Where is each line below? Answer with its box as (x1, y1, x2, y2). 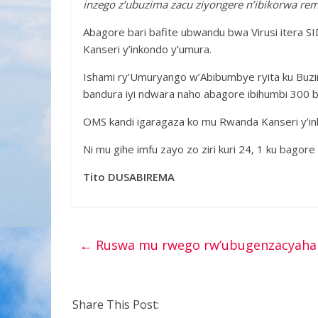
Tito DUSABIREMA (83, 169, 175, 184)
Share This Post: (72, 296, 159, 312)
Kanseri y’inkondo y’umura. (83, 41, 212, 56)
